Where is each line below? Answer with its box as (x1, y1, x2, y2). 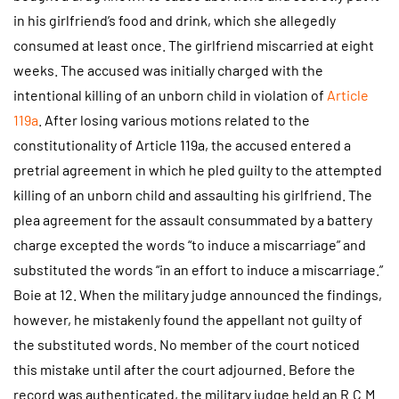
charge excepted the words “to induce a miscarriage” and (13, 235, 366, 253)
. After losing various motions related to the (38, 110, 310, 128)
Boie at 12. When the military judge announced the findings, (13, 285, 382, 303)
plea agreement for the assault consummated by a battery (13, 210, 372, 228)
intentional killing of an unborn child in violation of (13, 85, 327, 103)
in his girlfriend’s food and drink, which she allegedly (13, 11, 336, 28)
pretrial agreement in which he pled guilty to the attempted (13, 160, 382, 178)
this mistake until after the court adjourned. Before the (13, 360, 355, 378)
